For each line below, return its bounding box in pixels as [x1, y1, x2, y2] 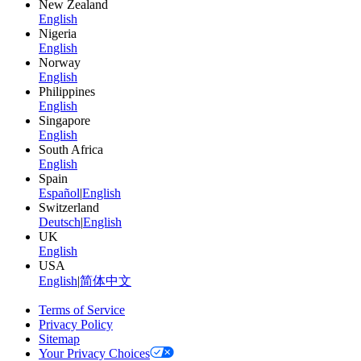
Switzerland [39, 201, 99, 215]
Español [39, 186, 80, 201]
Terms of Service [39, 303, 125, 317]
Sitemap [39, 332, 80, 346]
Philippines [39, 85, 95, 99]
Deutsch [39, 215, 81, 230]
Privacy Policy [39, 317, 113, 332]
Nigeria [39, 27, 77, 41]
